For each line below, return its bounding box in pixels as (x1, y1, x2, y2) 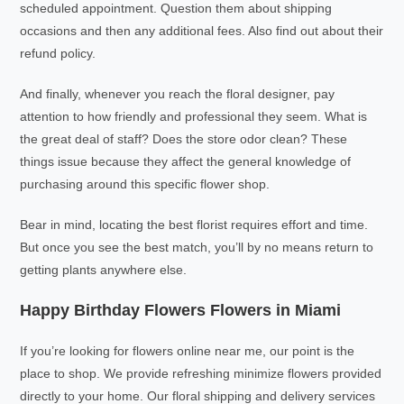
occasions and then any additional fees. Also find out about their (20, 23, 384, 38)
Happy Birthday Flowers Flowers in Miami (20, 301, 342, 319)
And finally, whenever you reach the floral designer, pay (20, 87, 335, 101)
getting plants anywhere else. (20, 262, 188, 277)
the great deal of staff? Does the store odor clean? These (20, 132, 348, 146)
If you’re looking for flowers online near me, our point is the (20, 344, 355, 358)
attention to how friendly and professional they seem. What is (20, 109, 368, 124)
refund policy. (20, 46, 96, 60)
